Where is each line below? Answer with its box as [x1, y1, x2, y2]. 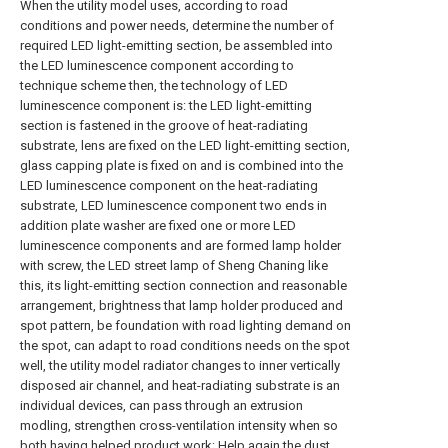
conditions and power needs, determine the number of [20, 18, 334, 33]
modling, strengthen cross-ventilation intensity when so [20, 418, 338, 433]
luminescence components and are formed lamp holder [20, 238, 341, 253]
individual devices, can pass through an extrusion [20, 398, 303, 413]
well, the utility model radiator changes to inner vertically [20, 358, 340, 373]
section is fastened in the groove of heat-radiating [20, 118, 308, 133]
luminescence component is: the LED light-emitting [20, 98, 312, 113]
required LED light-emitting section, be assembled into [20, 38, 333, 53]
